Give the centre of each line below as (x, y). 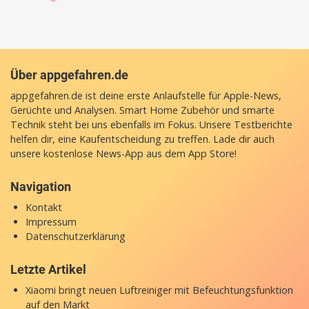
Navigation (41, 186)
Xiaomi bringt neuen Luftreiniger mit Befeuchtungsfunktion (159, 290)
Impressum (51, 221)
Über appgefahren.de (69, 74)
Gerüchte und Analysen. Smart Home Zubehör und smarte (142, 110)
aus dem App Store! (190, 153)
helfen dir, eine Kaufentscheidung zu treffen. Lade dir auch (142, 139)
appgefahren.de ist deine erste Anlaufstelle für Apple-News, (146, 95)
